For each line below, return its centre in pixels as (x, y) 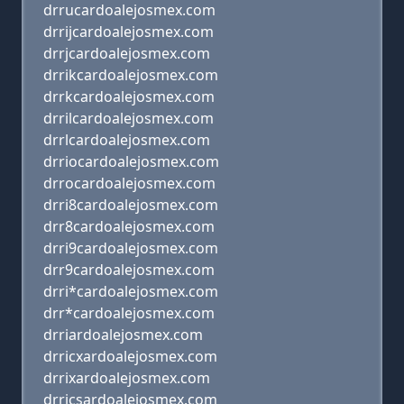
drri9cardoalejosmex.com (131, 248)
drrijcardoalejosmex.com (129, 32)
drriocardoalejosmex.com (131, 161)
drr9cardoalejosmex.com (129, 270)
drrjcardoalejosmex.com (127, 53)
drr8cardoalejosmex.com (129, 226)
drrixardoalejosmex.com (127, 378)
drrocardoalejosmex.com (129, 183)
